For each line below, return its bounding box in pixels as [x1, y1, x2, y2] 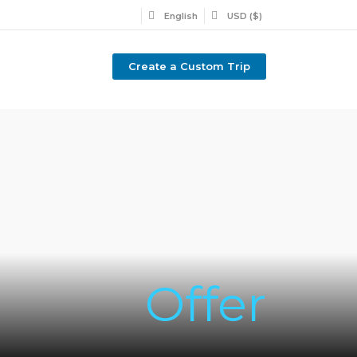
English [164, 10, 198, 22]
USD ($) [227, 10, 262, 22]
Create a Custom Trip [128, 60, 250, 73]
